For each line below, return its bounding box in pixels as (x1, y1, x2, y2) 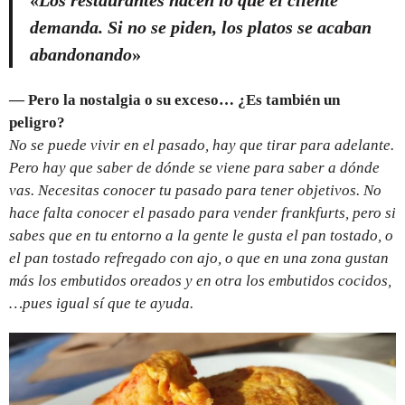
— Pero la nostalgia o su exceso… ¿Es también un (9, 91, 340, 109)
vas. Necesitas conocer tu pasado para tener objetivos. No (9, 182, 381, 200)
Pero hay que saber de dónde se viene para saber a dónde (9, 159, 380, 177)
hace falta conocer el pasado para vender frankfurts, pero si (9, 204, 396, 222)
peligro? (9, 114, 65, 132)
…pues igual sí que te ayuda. (9, 295, 193, 313)
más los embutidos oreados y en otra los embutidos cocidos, (9, 272, 391, 290)
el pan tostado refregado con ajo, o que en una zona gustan (9, 250, 389, 268)
